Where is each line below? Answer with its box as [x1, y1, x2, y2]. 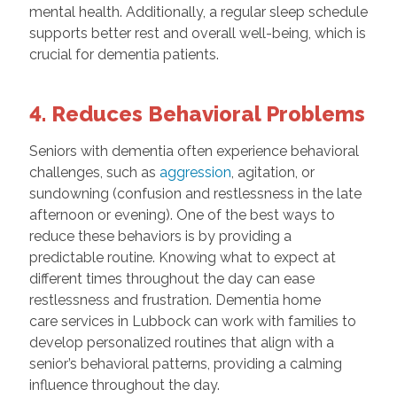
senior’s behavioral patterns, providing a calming [28, 355, 342, 373]
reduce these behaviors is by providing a [28, 228, 292, 245]
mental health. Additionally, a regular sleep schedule [28, 4, 368, 21]
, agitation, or [230, 164, 315, 182]
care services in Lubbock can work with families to [28, 313, 356, 331]
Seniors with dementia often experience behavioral [28, 143, 359, 160]
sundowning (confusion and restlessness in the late [28, 185, 362, 203]
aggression [155, 164, 231, 182]
